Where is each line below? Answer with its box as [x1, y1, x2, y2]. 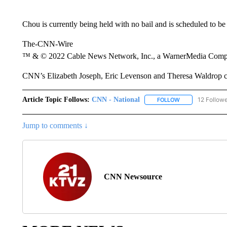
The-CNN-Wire [22, 40, 73, 48]
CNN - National [91, 96, 140, 103]
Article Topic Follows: [22, 96, 90, 103]
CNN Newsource [103, 172, 162, 181]
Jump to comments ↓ [22, 121, 88, 130]
